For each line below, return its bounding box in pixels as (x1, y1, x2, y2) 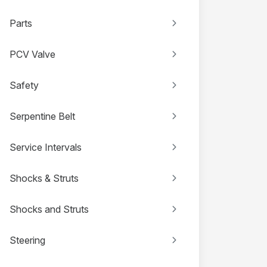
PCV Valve (10, 48, 55, 60)
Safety (10, 79, 39, 91)
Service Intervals (10, 141, 82, 153)
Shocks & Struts (10, 172, 79, 184)
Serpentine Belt (10, 110, 75, 122)
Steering (10, 234, 45, 246)
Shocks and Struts (10, 203, 89, 215)
